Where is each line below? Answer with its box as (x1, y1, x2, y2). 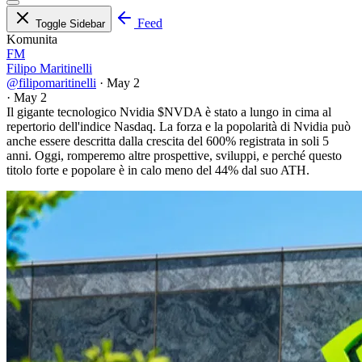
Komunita (6, 32, 57, 47)
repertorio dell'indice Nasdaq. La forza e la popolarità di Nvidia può (6, 120, 351, 134)
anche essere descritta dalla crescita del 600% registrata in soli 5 (6, 134, 329, 149)
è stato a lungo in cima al (202, 105, 331, 120)
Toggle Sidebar (36, 18, 105, 31)
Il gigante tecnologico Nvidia (6, 105, 158, 120)
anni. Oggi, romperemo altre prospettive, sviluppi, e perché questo (6, 149, 342, 163)
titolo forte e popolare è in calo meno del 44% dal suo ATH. (6, 163, 309, 178)
